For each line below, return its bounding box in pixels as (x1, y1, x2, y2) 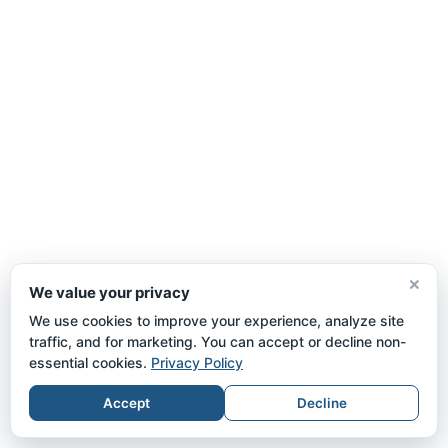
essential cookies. (29, 354, 151, 371)
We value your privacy (29, 283, 190, 302)
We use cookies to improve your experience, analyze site (29, 312, 404, 329)
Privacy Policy (151, 354, 243, 371)
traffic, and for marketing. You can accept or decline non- (29, 333, 406, 350)
